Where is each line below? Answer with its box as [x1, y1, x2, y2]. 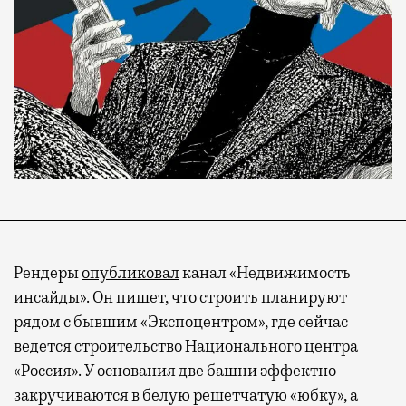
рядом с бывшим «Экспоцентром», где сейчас [14, 312, 348, 333]
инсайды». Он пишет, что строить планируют [14, 287, 347, 308]
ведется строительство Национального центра [14, 336, 358, 357]
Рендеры [14, 263, 82, 284]
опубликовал [82, 263, 179, 284]
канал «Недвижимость [179, 263, 351, 284]
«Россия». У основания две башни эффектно [14, 361, 336, 382]
